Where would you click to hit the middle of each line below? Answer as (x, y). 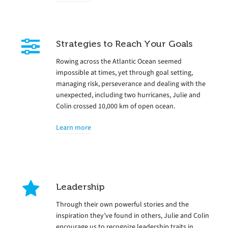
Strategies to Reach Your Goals (124, 44)
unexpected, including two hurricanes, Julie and (128, 95)
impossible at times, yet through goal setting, (124, 72)
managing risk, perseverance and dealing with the (131, 83)
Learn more (74, 127)
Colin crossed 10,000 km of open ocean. (116, 106)
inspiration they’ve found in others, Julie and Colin (133, 215)
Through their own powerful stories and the (122, 204)
